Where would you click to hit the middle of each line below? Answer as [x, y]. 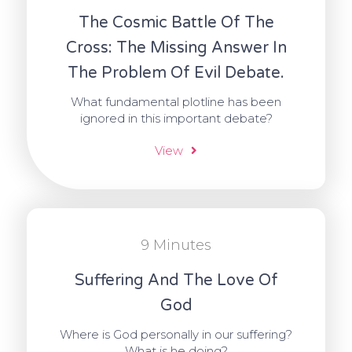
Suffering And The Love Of [176, 280]
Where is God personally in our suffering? [176, 334]
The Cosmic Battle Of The [176, 22]
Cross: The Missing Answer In [176, 48]
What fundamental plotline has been [176, 101]
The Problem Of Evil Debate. [176, 73]
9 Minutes [176, 245]
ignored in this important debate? [176, 118]
